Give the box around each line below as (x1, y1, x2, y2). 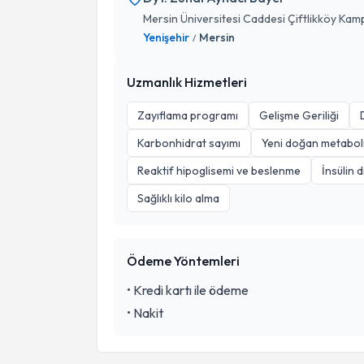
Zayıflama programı (137, 108, 238, 123)
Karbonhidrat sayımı (137, 136, 240, 150)
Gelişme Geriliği (259, 108, 339, 123)
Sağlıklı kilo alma (137, 191, 219, 206)
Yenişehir (143, 30, 189, 45)
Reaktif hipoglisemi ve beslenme (137, 163, 301, 178)
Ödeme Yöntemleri (127, 253, 240, 269)
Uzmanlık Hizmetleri (127, 74, 247, 90)
